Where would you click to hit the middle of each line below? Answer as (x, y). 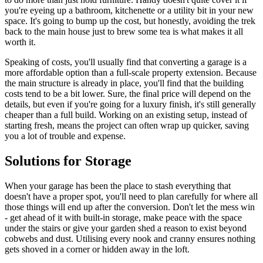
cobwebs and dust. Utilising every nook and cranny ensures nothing (130, 238)
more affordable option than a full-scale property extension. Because (131, 72)
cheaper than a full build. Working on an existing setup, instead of (126, 114)
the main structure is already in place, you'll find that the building (124, 83)
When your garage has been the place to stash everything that (118, 186)
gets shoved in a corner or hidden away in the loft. (97, 249)
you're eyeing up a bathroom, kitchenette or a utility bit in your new (129, 10)
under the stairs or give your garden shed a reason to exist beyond (126, 228)
